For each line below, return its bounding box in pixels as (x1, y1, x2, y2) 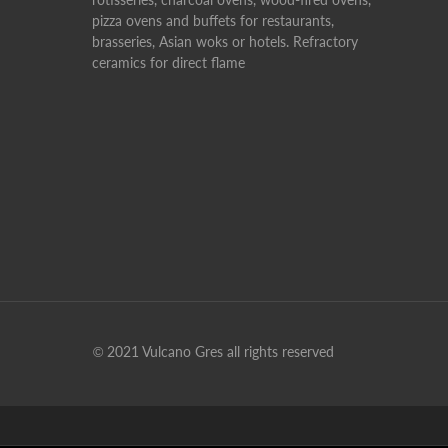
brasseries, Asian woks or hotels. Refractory (92, 33, 358, 50)
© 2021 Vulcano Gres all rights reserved (93, 343, 334, 360)
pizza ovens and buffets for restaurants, (92, 12, 334, 29)
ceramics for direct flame (92, 54, 245, 71)
